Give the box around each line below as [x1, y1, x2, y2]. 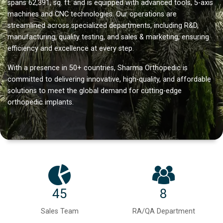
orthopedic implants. [7, 98, 74, 107]
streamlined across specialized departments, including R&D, [7, 21, 199, 30]
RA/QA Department [132, 207, 195, 216]
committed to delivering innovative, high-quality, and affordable [7, 75, 211, 84]
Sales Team [40, 207, 79, 216]
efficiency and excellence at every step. [7, 44, 134, 53]
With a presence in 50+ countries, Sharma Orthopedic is [7, 64, 188, 73]
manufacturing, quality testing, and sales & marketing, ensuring [7, 33, 209, 42]
